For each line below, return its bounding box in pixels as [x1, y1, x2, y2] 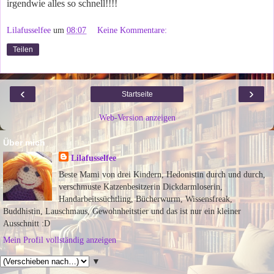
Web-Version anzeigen [98, 112, 176, 122]
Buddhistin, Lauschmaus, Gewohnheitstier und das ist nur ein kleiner [3, 206, 241, 217]
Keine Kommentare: [97, 24, 168, 35]
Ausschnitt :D [3, 218, 50, 229]
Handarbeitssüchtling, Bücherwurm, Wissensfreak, [58, 194, 232, 204]
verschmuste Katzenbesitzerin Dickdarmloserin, [58, 182, 223, 192]
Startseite [121, 89, 153, 98]
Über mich [3, 137, 45, 147]
